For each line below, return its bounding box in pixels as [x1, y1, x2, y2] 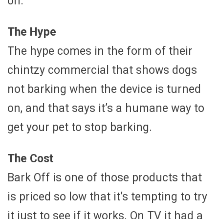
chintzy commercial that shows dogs [7, 63, 197, 77]
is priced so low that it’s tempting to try [7, 190, 207, 203]
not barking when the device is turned [7, 82, 201, 96]
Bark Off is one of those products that [7, 171, 202, 184]
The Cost [7, 152, 53, 165]
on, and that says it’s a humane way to [7, 101, 204, 115]
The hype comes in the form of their [7, 44, 193, 58]
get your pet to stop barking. [7, 120, 152, 134]
